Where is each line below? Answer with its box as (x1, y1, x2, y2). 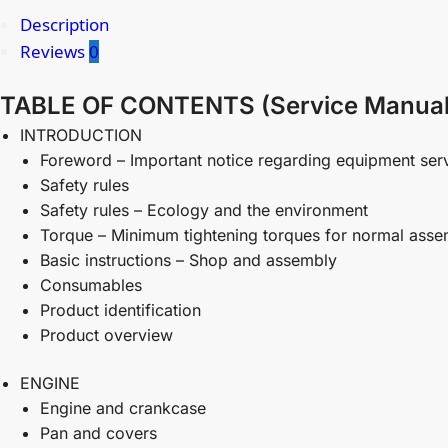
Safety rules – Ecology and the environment (40, 200, 368, 221)
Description (20, 13, 110, 37)
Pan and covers (40, 423, 157, 444)
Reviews (20, 40, 89, 64)
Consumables (40, 275, 142, 296)
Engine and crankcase (40, 398, 206, 419)
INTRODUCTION (20, 125, 142, 146)
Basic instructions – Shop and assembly (40, 250, 337, 271)
